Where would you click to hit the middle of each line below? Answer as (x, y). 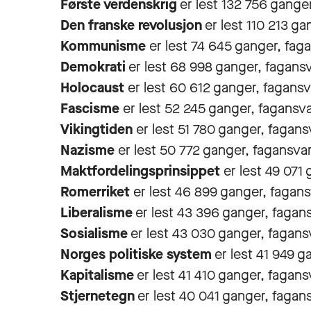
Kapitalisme (97, 275)
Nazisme (89, 150)
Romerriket (97, 192)
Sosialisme (94, 234)
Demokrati (93, 67)
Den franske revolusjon (131, 25)
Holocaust (94, 88)
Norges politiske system (136, 254)
